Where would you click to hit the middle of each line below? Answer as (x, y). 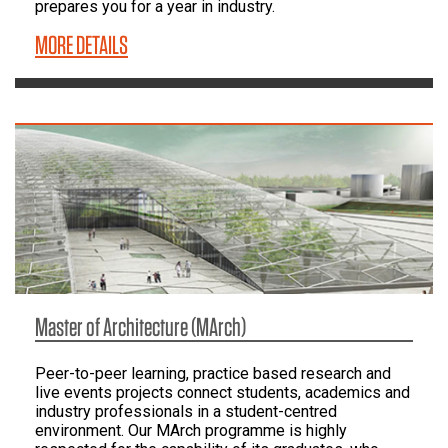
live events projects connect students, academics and (222, 393)
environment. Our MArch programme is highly (191, 431)
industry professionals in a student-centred (186, 412)
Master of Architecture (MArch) (140, 327)
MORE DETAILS (81, 44)
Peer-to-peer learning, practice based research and (213, 374)
